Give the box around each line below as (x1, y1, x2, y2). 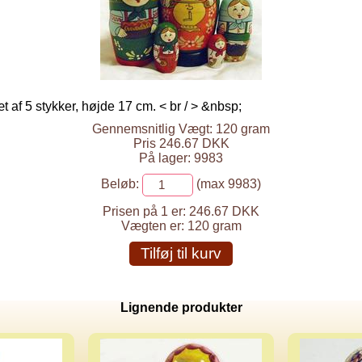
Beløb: (101, 177, 139, 192)
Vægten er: (120, 219, 187, 233)
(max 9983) (193, 177, 261, 192)
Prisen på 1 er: (103, 204, 186, 218)
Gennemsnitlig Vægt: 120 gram (92, 122, 270, 136)
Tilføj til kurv (141, 245, 221, 262)
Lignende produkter (120, 301, 242, 314)
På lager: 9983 (139, 151, 223, 165)
